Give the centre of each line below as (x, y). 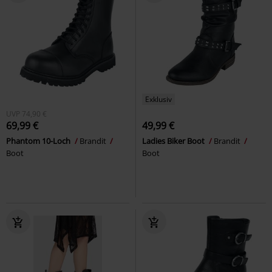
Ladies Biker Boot (174, 141)
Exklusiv (158, 99)
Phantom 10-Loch (39, 141)
